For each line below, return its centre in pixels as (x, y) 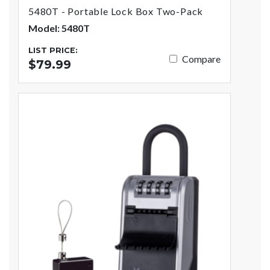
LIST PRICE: (53, 51)
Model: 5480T (59, 28)
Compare (202, 58)
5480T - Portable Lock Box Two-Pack (116, 11)
